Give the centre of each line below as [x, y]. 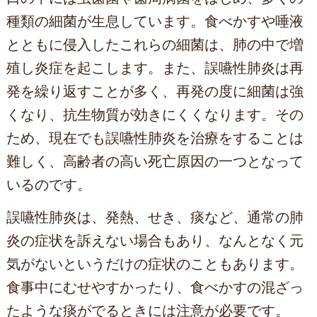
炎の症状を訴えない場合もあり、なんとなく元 [155, 240]
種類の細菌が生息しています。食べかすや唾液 [155, 22]
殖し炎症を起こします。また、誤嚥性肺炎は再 [155, 68]
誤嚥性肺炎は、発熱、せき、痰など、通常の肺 [155, 217]
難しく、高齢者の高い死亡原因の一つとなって [155, 162]
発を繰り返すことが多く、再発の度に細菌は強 [155, 92]
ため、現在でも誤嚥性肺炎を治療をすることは [155, 138]
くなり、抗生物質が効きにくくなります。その [155, 115]
